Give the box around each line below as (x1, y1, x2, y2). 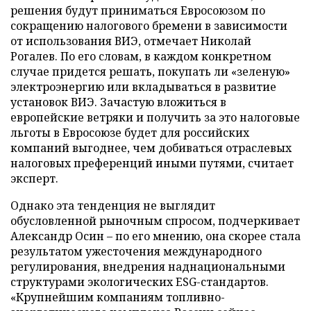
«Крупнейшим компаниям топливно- (10, 289, 225, 305)
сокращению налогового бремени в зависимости (10, 17, 287, 33)
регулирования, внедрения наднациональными (10, 258, 285, 274)
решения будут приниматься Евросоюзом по (10, 2, 265, 18)
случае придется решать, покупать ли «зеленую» (10, 63, 290, 79)
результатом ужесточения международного (10, 243, 262, 259)
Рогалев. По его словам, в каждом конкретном (10, 48, 271, 64)
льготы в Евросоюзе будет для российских (10, 124, 249, 140)
